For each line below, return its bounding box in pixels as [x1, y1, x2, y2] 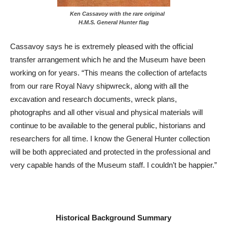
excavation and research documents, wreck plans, [10, 95, 177, 104]
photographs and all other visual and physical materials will [10, 108, 203, 117]
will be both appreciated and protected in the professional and [10, 147, 210, 157]
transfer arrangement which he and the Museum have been [10, 55, 205, 64]
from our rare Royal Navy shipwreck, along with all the [10, 82, 188, 91]
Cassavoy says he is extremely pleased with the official [10, 42, 193, 51]
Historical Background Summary [56, 213, 171, 222]
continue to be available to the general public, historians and [10, 121, 205, 130]
